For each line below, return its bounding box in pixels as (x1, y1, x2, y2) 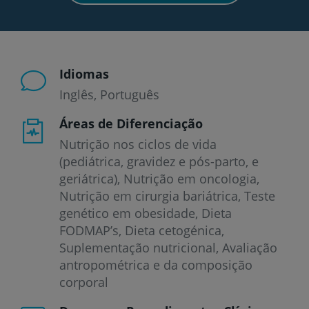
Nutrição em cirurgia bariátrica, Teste (59, 187, 275, 204)
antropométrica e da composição (59, 256, 252, 273)
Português (100, 86, 159, 103)
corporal (59, 273, 108, 290)
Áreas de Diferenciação (59, 114, 203, 132)
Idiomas (59, 65, 109, 82)
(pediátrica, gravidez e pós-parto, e (59, 152, 259, 170)
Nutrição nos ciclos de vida (59, 135, 217, 152)
